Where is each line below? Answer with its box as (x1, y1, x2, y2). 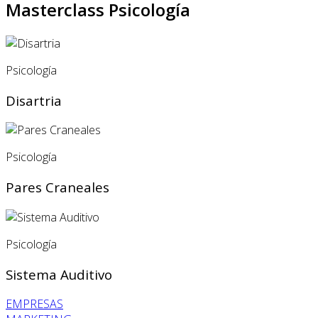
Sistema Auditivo (6, 265, 112, 283)
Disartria (6, 91, 62, 109)
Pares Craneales (6, 178, 109, 197)
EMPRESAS (6, 296, 63, 312)
